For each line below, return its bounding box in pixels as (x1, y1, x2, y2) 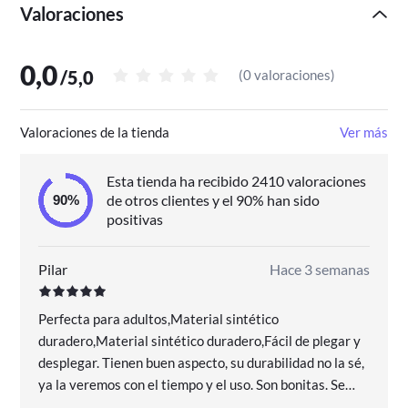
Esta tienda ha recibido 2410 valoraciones (106, 172, 366, 190)
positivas (106, 210, 163, 229)
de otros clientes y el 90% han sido (106, 191, 320, 209)
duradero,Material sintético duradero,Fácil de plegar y (38, 331, 362, 349)
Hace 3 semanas (269, 260, 370, 278)
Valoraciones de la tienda (20, 123, 170, 140)
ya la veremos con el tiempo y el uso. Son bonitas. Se (38, 375, 346, 393)
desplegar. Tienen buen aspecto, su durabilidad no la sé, (38, 353, 365, 371)
